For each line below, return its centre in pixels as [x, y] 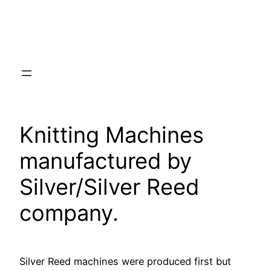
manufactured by [106, 161]
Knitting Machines [112, 135]
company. [69, 213]
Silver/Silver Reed [109, 187]
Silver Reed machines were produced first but [125, 261]
